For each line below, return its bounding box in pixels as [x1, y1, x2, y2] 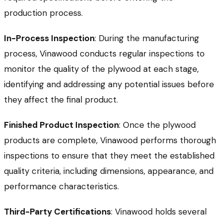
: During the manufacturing [95, 33, 199, 44]
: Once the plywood [119, 119, 196, 131]
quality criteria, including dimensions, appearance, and [4, 166, 214, 177]
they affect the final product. [4, 94, 118, 106]
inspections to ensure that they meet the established [4, 150, 215, 162]
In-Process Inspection [4, 33, 95, 44]
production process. [4, 7, 83, 19]
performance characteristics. [4, 181, 119, 192]
